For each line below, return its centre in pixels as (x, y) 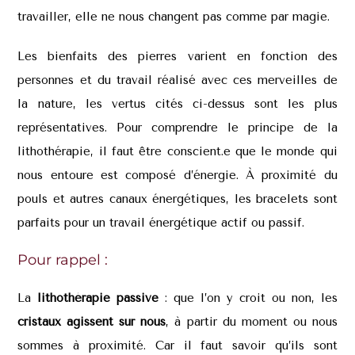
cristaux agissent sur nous (92, 321)
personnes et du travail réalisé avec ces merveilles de (177, 80)
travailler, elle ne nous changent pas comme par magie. (176, 16)
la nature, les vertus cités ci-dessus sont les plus (177, 103)
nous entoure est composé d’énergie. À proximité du (177, 175)
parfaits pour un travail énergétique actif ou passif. (161, 222)
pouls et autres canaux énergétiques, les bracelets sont (177, 198)
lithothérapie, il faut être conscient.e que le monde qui (177, 151)
